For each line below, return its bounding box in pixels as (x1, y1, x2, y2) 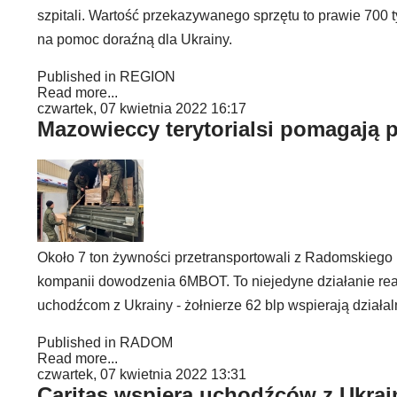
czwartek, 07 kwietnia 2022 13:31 (37, 367, 246, 382)
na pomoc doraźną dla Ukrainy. (37, 32, 232, 47)
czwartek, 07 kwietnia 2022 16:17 (37, 101, 246, 116)
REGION (120, 69, 175, 84)
